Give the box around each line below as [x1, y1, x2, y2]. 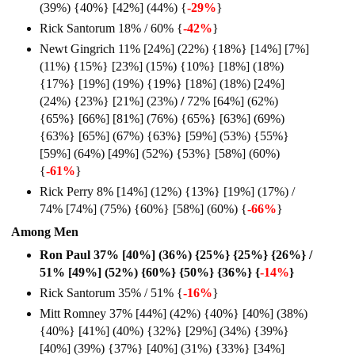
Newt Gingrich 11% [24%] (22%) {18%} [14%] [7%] [40, 41, 309, 55]
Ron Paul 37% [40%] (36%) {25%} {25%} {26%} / [40, 247, 312, 261]
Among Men [11, 224, 78, 239]
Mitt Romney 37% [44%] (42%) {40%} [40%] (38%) [40, 306, 307, 320]
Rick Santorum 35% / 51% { [40, 285, 183, 300]
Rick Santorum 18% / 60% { [40, 21, 183, 35]
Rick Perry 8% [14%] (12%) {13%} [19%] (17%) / [40, 184, 295, 198]
